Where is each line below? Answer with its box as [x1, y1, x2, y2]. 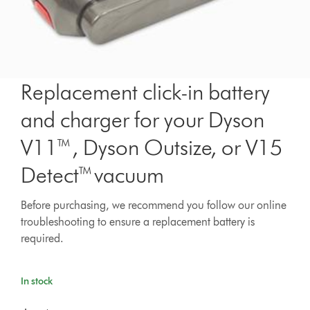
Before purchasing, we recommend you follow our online [21, 199, 287, 212]
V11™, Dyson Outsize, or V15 [21, 134, 283, 161]
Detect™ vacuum [21, 161, 165, 189]
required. [21, 232, 64, 246]
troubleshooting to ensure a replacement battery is [21, 215, 255, 229]
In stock [21, 275, 53, 288]
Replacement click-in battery [21, 78, 271, 106]
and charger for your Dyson [21, 106, 265, 134]
